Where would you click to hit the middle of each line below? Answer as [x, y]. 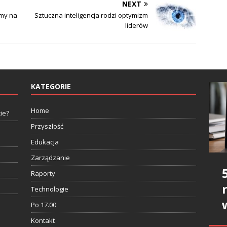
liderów [137, 26]
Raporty [43, 174]
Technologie [49, 189]
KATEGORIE [51, 87]
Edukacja [45, 142]
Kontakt [43, 221]
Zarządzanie [50, 158]
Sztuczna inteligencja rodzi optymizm [91, 15]
